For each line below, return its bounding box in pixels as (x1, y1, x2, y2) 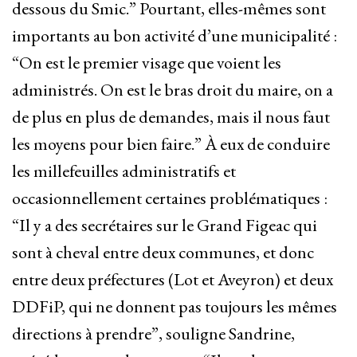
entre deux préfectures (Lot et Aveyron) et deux (12, 268, 333, 292)
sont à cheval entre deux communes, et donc (12, 241, 314, 265)
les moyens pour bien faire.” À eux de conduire (12, 132, 330, 156)
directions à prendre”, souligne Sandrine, (12, 322, 295, 346)
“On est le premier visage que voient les (12, 51, 281, 75)
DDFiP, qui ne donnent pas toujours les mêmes (12, 295, 337, 319)
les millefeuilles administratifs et (12, 159, 236, 183)
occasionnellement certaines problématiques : (12, 186, 328, 210)
